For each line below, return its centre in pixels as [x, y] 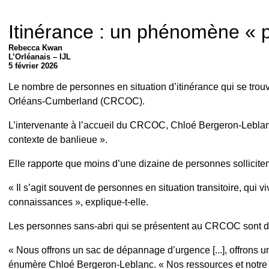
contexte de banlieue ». [58, 140]
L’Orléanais [29, 57]
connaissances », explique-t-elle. [78, 202]
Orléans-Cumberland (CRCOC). [77, 101]
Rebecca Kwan [35, 48]
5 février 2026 [33, 66]
